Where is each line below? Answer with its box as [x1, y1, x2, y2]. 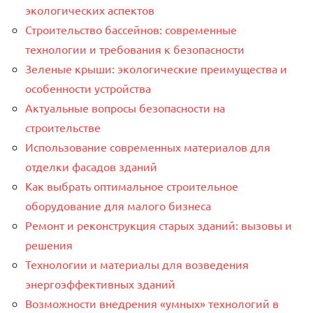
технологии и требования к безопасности [25, 41, 245, 56]
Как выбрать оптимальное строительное [25, 178, 238, 193]
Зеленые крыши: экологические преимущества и [25, 61, 287, 75]
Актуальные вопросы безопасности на [25, 100, 225, 115]
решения [25, 237, 73, 252]
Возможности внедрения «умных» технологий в [25, 296, 279, 310]
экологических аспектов [25, 2, 154, 17]
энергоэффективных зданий [25, 276, 175, 291]
